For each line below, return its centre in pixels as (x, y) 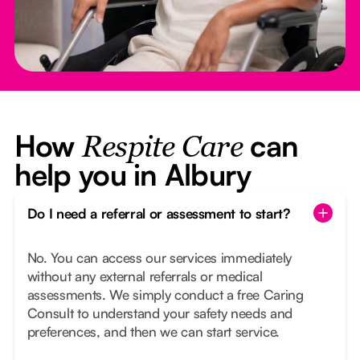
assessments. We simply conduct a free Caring (165, 295)
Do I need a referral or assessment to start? (158, 213)
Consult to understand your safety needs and (160, 313)
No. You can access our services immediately (160, 258)
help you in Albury (133, 175)
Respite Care (162, 149)
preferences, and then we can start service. (153, 332)
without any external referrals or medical (145, 276)
